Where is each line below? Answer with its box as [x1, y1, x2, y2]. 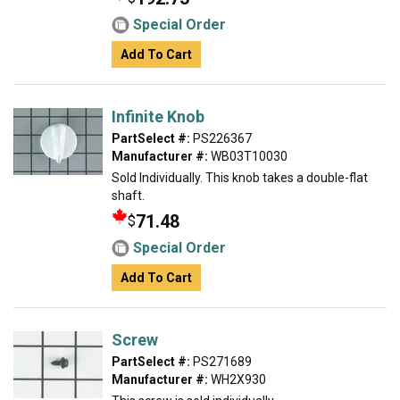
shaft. [112, 188, 145, 203]
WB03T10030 [208, 149, 287, 163]
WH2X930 [208, 372, 266, 387]
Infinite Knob [112, 107, 204, 126]
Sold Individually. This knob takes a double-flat [112, 171, 368, 185]
